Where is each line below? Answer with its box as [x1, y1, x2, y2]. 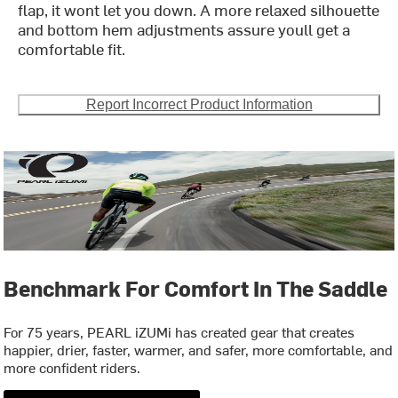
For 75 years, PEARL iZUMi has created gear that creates [4, 322, 355, 342]
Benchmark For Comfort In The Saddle [4, 274, 388, 303]
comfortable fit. [18, 37, 126, 60]
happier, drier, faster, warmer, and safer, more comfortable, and [4, 339, 394, 360]
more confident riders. [4, 357, 141, 378]
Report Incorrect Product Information [85, 97, 313, 113]
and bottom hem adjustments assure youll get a [18, 18, 351, 41]
